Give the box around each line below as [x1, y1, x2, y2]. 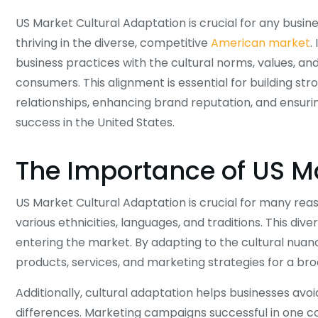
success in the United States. [16, 114, 175, 131]
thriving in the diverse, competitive [16, 35, 211, 51]
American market [211, 35, 310, 51]
